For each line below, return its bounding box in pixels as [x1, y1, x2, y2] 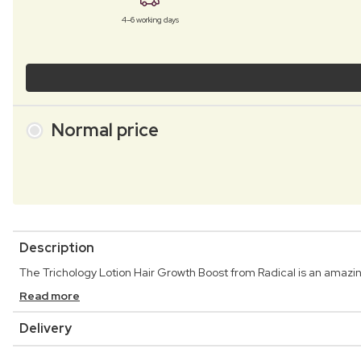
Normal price [52, 118, 159, 142]
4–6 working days [121, 14, 179, 25]
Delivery [19, 320, 72, 338]
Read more [19, 288, 80, 304]
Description [19, 239, 94, 257]
